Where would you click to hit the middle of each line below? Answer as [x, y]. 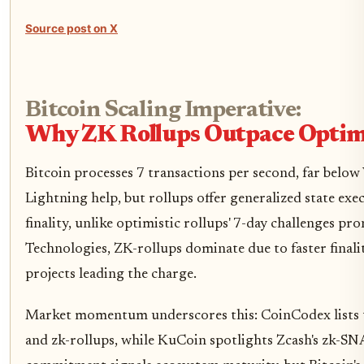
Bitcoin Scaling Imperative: [163, 110]
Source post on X [71, 29]
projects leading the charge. [111, 274]
